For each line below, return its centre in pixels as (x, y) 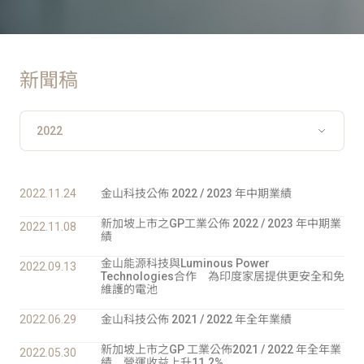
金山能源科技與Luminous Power (185, 264)
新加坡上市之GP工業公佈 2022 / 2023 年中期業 (221, 224)
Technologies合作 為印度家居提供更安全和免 (223, 277)
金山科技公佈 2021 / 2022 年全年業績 (196, 320)
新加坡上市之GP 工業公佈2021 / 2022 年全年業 (221, 350)
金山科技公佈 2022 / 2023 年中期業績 (196, 194)
